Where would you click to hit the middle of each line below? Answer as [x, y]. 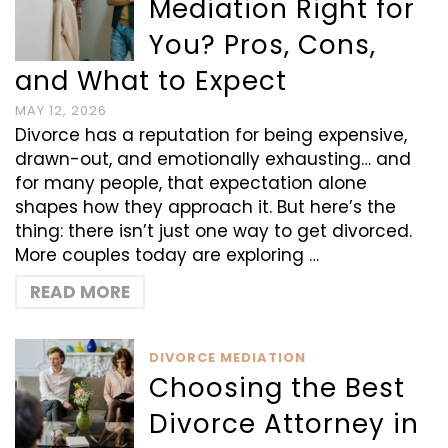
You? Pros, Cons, [263, 45]
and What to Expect [151, 81]
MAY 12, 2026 [61, 110]
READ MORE [80, 292]
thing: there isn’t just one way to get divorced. [213, 231]
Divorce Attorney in [284, 424]
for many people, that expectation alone [191, 183]
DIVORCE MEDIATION [228, 357]
